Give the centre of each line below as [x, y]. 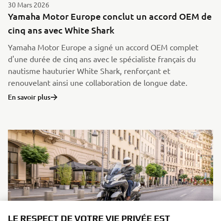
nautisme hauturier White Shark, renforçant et [89, 71]
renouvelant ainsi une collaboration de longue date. [98, 83]
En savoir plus [29, 97]
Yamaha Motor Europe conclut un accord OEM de [110, 16]
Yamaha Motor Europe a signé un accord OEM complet [103, 47]
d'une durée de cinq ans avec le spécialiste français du [102, 59]
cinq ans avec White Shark [61, 30]
